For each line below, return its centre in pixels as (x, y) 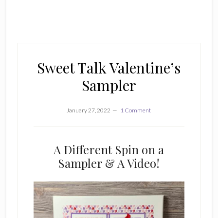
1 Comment (136, 110)
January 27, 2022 (89, 110)
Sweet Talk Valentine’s (109, 68)
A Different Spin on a (109, 149)
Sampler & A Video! (109, 163)
